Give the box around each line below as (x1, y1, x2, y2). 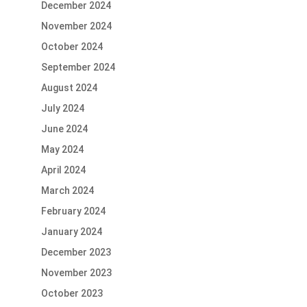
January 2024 (40, 226, 102, 238)
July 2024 (40, 103, 84, 114)
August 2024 (40, 82, 97, 94)
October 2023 (40, 288, 103, 299)
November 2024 (40, 21, 112, 32)
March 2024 (40, 185, 94, 197)
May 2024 (40, 144, 84, 156)
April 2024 (40, 164, 86, 176)
